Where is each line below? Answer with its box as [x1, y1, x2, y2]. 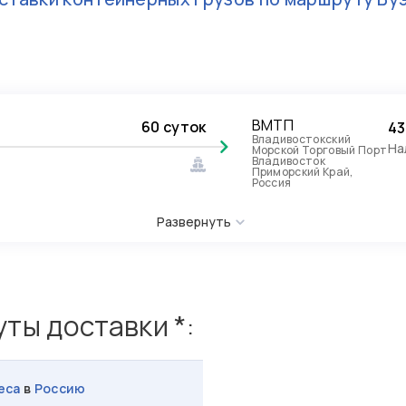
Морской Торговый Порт [251, 142, 388, 158]
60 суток [140, 117, 207, 137]
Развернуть [157, 213, 231, 230]
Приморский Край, [251, 164, 353, 179]
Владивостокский [251, 131, 352, 147]
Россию [34, 380, 86, 397]
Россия [251, 175, 292, 190]
